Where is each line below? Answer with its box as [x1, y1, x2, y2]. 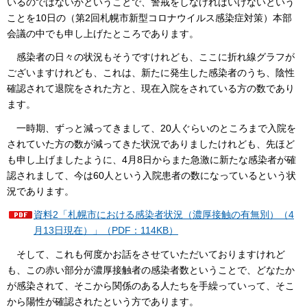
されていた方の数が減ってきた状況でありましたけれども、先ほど [7, 138, 295, 149]
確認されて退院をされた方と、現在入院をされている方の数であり [7, 83, 295, 95]
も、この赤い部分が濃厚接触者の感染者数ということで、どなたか [7, 264, 295, 275]
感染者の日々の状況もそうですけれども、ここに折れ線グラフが [7, 51, 295, 63]
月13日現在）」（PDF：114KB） [34, 225, 178, 236]
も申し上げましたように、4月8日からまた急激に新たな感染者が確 [7, 153, 296, 165]
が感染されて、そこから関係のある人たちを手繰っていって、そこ [7, 280, 295, 291]
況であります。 [7, 185, 74, 197]
